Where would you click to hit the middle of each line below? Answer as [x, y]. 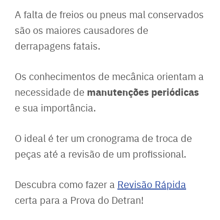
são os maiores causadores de [82, 29]
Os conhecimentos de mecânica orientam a [109, 76]
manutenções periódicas [143, 91]
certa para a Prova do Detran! [79, 199]
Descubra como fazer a [66, 184]
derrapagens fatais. [57, 45]
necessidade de [51, 91]
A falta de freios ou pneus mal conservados [109, 14]
